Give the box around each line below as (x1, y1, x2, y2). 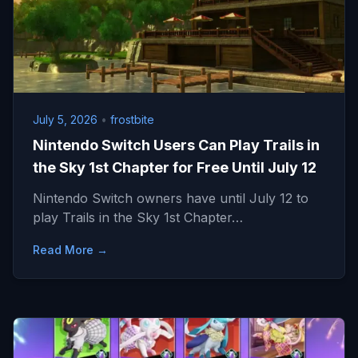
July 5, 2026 (33, 113, 101, 126)
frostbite (110, 113, 154, 126)
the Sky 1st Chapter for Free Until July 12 (33, 159, 316, 176)
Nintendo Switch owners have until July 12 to (33, 190, 308, 206)
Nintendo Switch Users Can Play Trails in (33, 137, 320, 153)
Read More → (33, 243, 108, 257)
